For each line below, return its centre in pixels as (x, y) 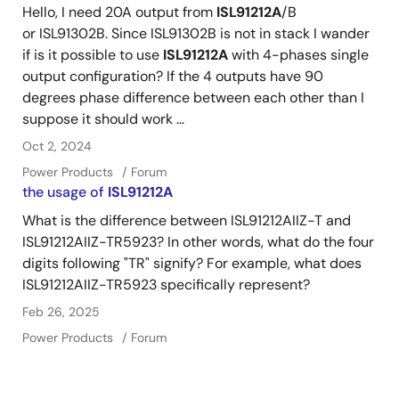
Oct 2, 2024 (57, 147)
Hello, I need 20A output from (119, 12)
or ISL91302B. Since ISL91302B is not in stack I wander (196, 34)
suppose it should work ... (103, 119)
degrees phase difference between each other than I (193, 98)
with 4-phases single (298, 55)
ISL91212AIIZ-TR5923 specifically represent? (166, 285)
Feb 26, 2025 (61, 312)
